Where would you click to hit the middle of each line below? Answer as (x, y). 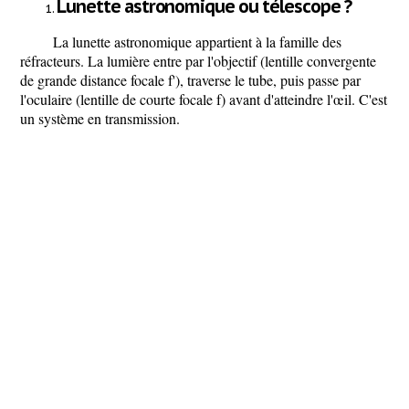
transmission (141, 118)
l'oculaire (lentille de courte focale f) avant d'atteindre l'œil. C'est (204, 99)
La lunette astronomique (124, 42)
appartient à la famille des (268, 42)
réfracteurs (50, 61)
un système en (63, 118)
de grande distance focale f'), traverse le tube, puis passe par (190, 80)
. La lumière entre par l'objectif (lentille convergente (228, 61)
